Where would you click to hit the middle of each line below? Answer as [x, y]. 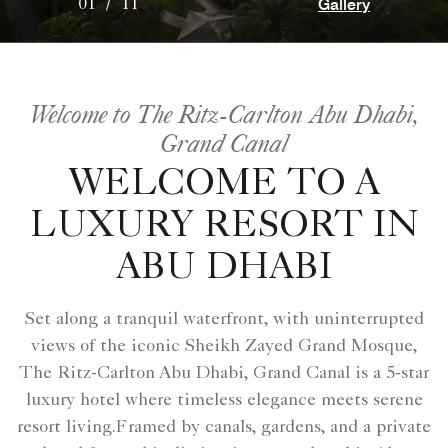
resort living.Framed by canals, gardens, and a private [224, 427]
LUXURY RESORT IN [224, 227]
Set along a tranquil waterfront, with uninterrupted [224, 319]
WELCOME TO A [224, 185]
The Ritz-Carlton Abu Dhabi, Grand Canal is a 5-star [224, 373]
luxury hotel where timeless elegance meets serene [224, 400]
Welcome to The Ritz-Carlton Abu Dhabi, [224, 113]
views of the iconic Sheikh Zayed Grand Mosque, [224, 346]
